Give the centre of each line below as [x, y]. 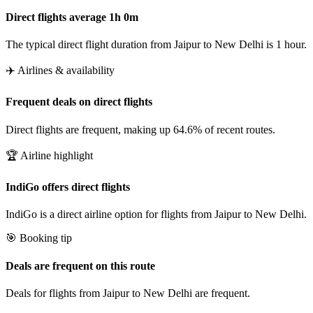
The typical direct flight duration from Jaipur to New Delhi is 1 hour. [156, 45]
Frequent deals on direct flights [79, 102]
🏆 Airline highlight [49, 155]
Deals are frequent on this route [80, 265]
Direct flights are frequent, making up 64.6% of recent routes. [140, 129]
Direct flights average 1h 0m [72, 17]
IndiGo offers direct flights [68, 187]
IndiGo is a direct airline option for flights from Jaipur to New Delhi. [156, 214]
